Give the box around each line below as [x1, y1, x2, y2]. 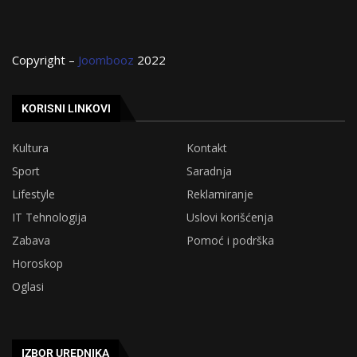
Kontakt [186, 140, 227, 156]
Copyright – [12, 52, 78, 69]
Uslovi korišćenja [186, 210, 273, 226]
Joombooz [78, 52, 134, 69]
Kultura [12, 140, 49, 156]
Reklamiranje [186, 186, 253, 202]
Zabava [12, 233, 50, 249]
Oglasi [12, 279, 44, 295]
